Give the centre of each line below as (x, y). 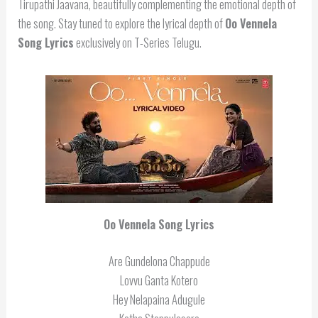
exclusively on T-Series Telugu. (138, 42)
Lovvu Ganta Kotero (159, 280)
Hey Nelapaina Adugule (159, 299)
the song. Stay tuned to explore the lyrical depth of (122, 23)
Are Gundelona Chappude (159, 261)
